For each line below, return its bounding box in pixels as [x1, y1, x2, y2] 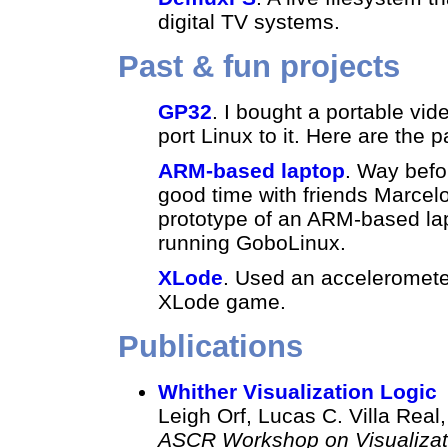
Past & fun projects [117, 48, 400, 84]
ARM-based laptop [157, 158, 345, 182]
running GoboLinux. [157, 230, 346, 254]
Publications [117, 328, 303, 364]
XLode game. [157, 289, 286, 313]
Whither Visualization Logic [157, 379, 437, 403]
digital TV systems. [157, 9, 340, 33]
